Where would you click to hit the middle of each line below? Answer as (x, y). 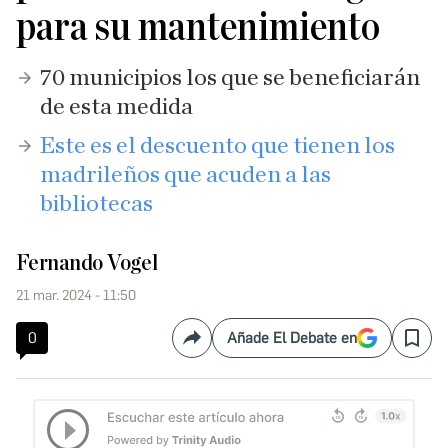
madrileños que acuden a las (185, 175)
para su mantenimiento (198, 27)
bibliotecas (96, 204)
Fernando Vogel (87, 263)
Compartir (226, 346)
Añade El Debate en (292, 338)
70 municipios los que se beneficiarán (230, 78)
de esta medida (116, 107)
